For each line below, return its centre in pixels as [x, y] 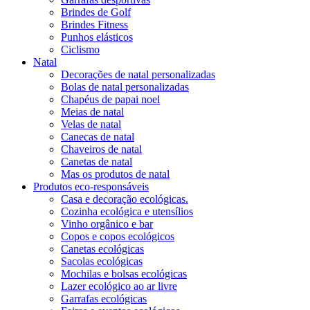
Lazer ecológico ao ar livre [119, 286]
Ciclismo [80, 49]
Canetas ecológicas [102, 248]
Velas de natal [91, 124]
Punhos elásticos [97, 37]
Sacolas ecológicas [102, 261]
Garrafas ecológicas [104, 298]
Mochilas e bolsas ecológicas [124, 273]
